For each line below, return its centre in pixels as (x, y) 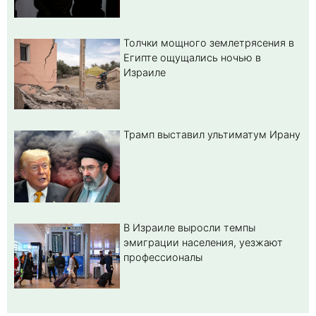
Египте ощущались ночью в (192, 57)
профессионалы (163, 257)
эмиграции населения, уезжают (203, 243)
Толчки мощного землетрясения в (209, 42)
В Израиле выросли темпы (189, 228)
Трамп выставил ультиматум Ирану (212, 134)
